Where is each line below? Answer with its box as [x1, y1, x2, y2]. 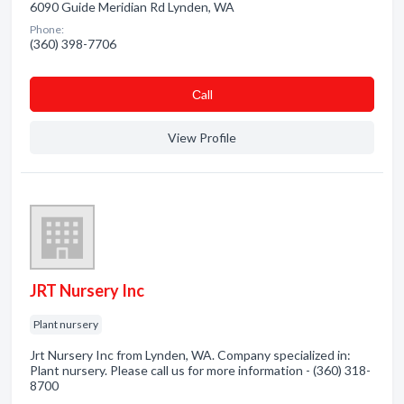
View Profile [168, 130, 236, 145]
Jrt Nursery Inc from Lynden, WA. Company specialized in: [30, 347, 351, 363]
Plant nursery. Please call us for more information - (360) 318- [30, 363, 371, 378]
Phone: [30, 23, 64, 36]
